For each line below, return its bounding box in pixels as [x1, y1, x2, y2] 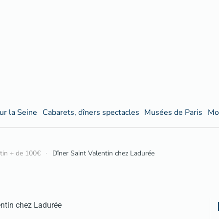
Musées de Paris [144, 107, 203, 118]
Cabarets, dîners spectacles [42, 107, 139, 118]
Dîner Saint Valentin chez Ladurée [52, 149, 154, 158]
